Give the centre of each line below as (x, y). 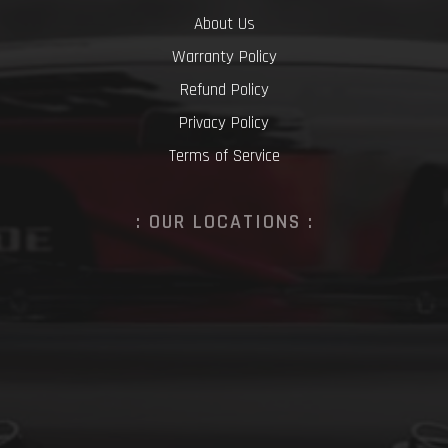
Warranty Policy (224, 56)
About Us (224, 23)
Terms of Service (224, 155)
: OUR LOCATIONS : (224, 221)
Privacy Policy (224, 122)
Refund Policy (224, 89)
